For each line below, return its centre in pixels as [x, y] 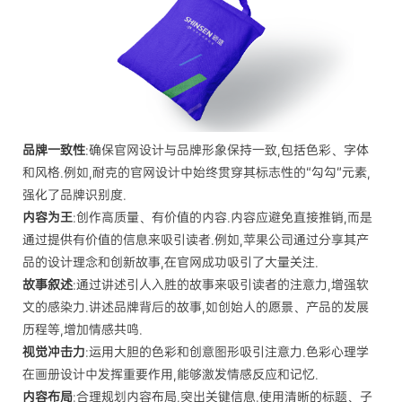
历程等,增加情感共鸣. [83, 329]
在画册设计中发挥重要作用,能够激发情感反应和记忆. [170, 374]
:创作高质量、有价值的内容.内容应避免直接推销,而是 [223, 217]
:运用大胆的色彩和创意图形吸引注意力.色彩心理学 [227, 351]
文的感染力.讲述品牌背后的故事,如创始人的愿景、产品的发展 [196, 306]
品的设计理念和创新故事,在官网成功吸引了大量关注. [170, 262]
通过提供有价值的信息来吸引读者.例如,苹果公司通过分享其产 [196, 239]
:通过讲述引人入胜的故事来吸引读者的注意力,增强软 [221, 284]
